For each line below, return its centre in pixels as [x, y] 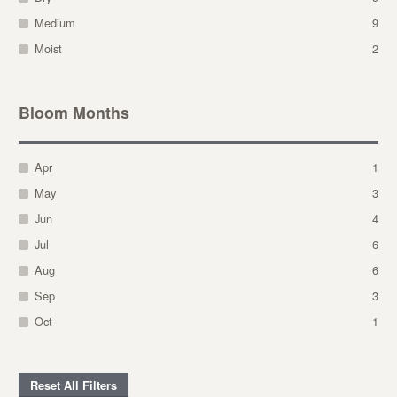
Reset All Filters [73, 385]
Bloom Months [74, 112]
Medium [54, 23]
